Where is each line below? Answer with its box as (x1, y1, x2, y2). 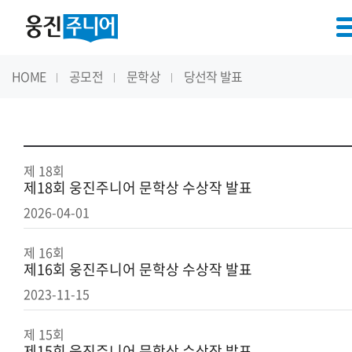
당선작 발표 (183, 67, 243, 86)
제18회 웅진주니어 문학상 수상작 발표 (24, 177, 252, 198)
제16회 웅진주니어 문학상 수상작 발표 (24, 258, 252, 280)
